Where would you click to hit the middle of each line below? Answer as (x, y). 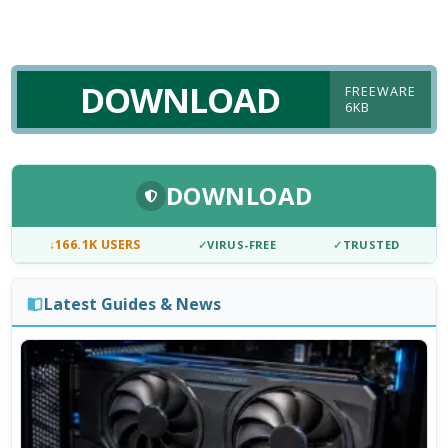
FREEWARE (380, 91)
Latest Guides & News (132, 303)
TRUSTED (371, 245)
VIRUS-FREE (242, 245)
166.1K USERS (98, 245)
